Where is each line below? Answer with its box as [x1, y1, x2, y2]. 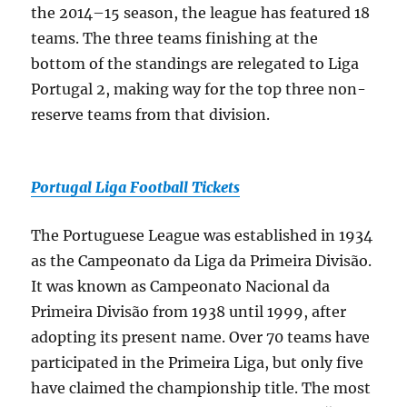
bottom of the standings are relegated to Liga [31, 55, 360, 74]
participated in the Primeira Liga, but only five [31, 353, 364, 372]
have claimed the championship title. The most [31, 379, 372, 398]
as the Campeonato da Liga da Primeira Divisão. [31, 252, 372, 271]
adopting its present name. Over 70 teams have [31, 328, 371, 347]
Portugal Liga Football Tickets [31, 178, 241, 197]
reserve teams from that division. [31, 105, 271, 124]
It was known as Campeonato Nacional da [31, 277, 331, 296]
